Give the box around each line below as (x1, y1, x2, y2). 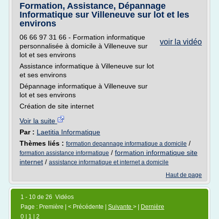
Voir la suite (20, 117, 57, 125)
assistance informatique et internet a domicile (49, 159, 169, 166)
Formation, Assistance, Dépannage (20, 1, 166, 11)
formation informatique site (115, 149, 197, 156)
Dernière (141, 203, 164, 210)
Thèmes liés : (20, 139, 66, 147)
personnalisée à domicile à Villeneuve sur (20, 42, 148, 50)
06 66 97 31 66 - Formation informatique (20, 33, 145, 41)
